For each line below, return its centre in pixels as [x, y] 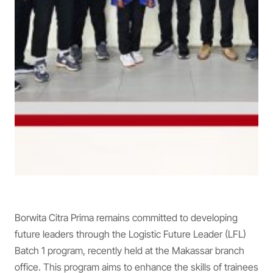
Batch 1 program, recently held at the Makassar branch [129, 250]
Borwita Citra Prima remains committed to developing [126, 217]
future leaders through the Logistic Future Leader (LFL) [130, 234]
